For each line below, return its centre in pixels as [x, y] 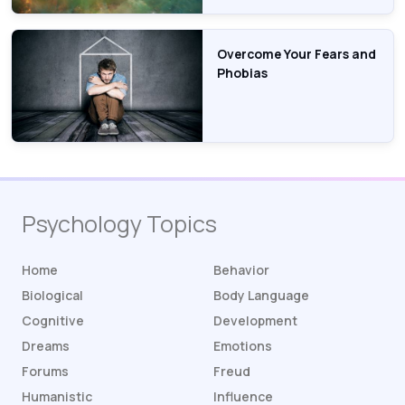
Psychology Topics [119, 224]
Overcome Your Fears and [297, 53]
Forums [45, 372]
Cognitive [53, 321]
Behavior [241, 270]
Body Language [261, 296]
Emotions [243, 346]
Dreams [46, 346]
